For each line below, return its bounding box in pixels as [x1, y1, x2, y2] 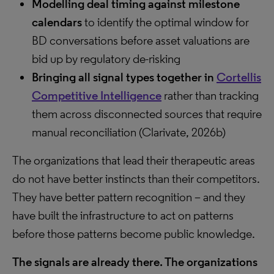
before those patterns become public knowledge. [12, 226, 255, 241]
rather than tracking [161, 88, 259, 103]
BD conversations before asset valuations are [32, 33, 250, 48]
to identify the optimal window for [82, 15, 249, 29]
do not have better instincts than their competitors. [12, 171, 260, 186]
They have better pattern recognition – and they [12, 190, 245, 204]
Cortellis [217, 70, 261, 84]
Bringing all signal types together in [32, 70, 217, 84]
